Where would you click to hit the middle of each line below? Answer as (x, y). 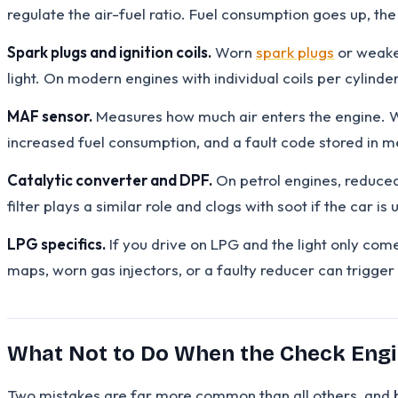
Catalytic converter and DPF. (110, 179)
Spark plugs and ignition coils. (109, 52)
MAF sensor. (50, 115)
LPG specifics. (56, 243)
